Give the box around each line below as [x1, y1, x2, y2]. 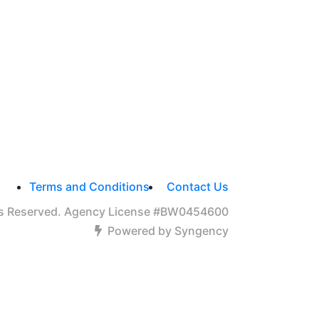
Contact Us [166, 179, 229, 194]
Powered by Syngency [107, 224, 229, 238]
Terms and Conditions [28, 179, 150, 194]
